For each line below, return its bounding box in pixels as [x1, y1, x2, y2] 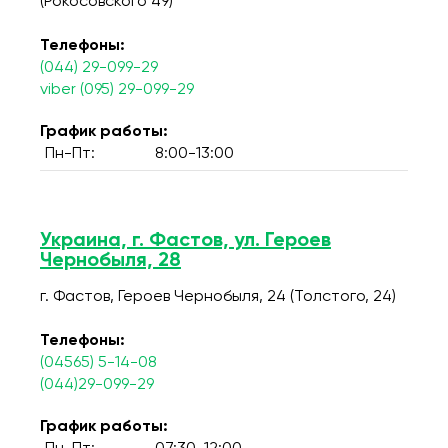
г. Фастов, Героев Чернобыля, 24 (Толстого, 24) [40, 289, 396, 305]
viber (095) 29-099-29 [40, 82, 194, 98]
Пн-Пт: [45, 146, 95, 162]
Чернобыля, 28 [40, 251, 181, 271]
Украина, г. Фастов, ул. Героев [40, 231, 331, 251]
